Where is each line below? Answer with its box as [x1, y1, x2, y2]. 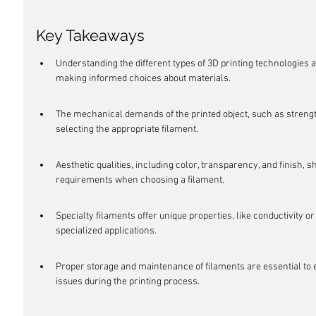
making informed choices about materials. [56, 73, 231, 85]
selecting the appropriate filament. [56, 123, 198, 135]
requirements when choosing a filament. [56, 174, 224, 186]
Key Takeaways [36, 26, 145, 44]
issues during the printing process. [56, 276, 200, 288]
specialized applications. [56, 225, 157, 237]
